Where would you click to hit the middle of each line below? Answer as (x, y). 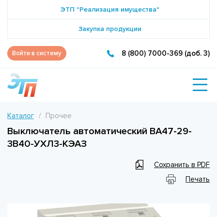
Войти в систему (37, 53)
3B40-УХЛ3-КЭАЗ (47, 144)
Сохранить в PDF (182, 164)
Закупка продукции (110, 29)
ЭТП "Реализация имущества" (110, 9)
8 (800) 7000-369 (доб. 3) (166, 53)
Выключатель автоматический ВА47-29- (100, 131)
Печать (198, 179)
